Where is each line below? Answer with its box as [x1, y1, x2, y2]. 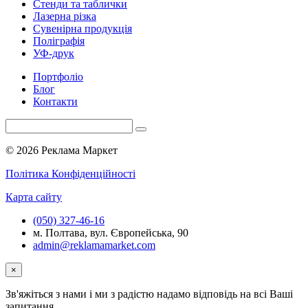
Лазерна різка [33, 10, 96, 22]
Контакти [33, 96, 78, 107]
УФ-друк [33, 47, 74, 59]
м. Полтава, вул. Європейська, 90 [33, 227, 188, 239]
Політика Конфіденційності [5, 168, 135, 179]
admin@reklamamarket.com [33, 239, 155, 251]
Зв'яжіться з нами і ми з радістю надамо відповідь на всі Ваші [5, 288, 293, 300]
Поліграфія [33, 35, 85, 47]
